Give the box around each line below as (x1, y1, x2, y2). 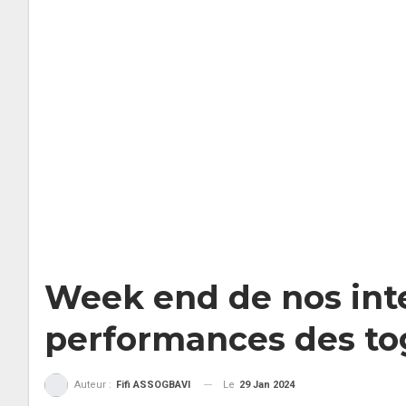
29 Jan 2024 (239, 378, 295, 391)
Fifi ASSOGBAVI (116, 378, 190, 391)
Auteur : (74, 378, 114, 391)
